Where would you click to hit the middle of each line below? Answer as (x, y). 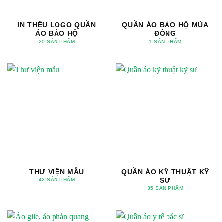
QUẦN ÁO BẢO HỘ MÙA (165, 25)
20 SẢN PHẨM (57, 41)
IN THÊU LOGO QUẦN (57, 25)
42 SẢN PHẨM (57, 179)
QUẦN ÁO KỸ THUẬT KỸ (165, 172)
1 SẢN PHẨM (165, 41)
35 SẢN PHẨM (165, 188)
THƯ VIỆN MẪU (57, 172)
